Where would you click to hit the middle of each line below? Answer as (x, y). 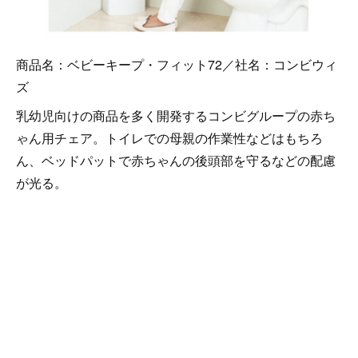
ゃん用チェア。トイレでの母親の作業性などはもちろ (169, 137)
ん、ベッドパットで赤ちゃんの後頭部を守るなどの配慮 (176, 160)
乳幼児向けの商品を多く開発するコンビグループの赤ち (176, 115)
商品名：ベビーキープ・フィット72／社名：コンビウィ (177, 64)
